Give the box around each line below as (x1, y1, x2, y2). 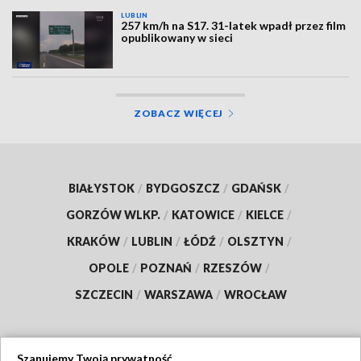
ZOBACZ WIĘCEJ (133, 106, 224, 119)
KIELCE (246, 207, 284, 222)
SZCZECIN (74, 287, 133, 301)
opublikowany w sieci (121, 31, 234, 45)
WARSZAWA (143, 287, 213, 301)
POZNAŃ (139, 260, 192, 275)
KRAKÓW (66, 234, 120, 248)
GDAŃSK (231, 180, 281, 195)
